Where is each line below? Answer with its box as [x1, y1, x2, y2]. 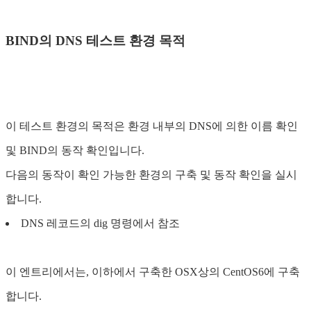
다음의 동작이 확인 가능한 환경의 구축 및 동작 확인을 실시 [6, 169, 297, 181]
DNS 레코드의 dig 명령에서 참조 [21, 217, 180, 230]
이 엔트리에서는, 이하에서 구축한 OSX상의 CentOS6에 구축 [6, 266, 300, 278]
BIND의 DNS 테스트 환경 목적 [6, 33, 185, 48]
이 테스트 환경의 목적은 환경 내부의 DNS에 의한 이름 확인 [6, 120, 298, 133]
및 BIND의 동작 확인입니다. [6, 144, 144, 157]
